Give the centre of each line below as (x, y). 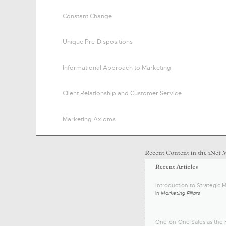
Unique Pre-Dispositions (98, 42)
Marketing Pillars (181, 193)
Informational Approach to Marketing (117, 68)
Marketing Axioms (89, 119)
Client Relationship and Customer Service (122, 93)
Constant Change (87, 16)
